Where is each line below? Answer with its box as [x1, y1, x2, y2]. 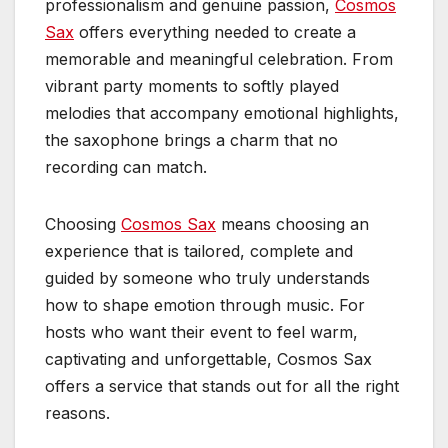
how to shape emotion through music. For [45, 295, 365, 316]
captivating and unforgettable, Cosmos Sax [45, 349, 372, 370]
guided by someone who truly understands [45, 268, 370, 289]
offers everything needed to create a [74, 22, 356, 43]
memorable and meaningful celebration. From [45, 49, 393, 70]
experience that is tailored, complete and [45, 241, 353, 262]
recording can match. [45, 157, 207, 178]
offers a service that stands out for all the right [45, 376, 399, 397]
